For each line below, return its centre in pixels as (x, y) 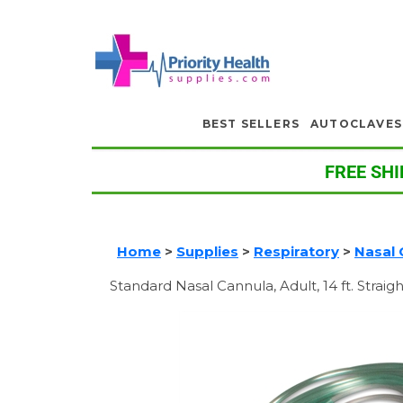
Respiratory (296, 251)
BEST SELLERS (251, 124)
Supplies (207, 251)
